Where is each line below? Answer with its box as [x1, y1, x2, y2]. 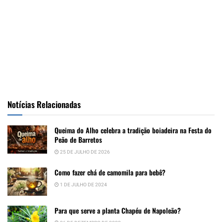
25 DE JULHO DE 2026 [59, 148, 110, 156]
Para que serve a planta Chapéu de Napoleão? [55, 205, 181, 216]
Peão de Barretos [55, 134, 102, 145]
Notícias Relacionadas [7, 98, 81, 111]
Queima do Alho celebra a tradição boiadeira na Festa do [55, 124, 212, 135]
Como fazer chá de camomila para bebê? [55, 166, 166, 177]
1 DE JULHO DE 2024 [59, 181, 107, 188]
